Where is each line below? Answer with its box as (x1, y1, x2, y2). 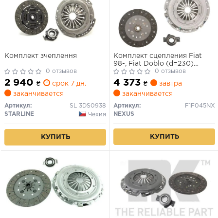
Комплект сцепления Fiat (113, 53, 202, 59)
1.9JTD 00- (113, 69, 150, 75)
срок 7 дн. (50, 81, 86, 87)
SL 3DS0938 (70, 103, 106, 109)
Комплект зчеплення (4, 53, 77, 59)
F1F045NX (185, 103, 215, 109)
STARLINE (4, 111, 34, 117)
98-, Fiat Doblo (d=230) (113, 61, 194, 67)
